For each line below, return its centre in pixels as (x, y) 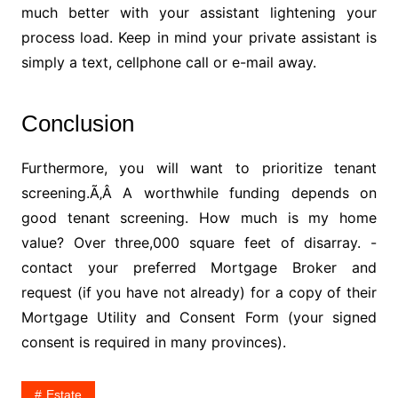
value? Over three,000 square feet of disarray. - (199, 242)
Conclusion (77, 123)
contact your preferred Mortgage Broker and (199, 267)
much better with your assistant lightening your (199, 12)
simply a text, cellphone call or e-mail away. (168, 62)
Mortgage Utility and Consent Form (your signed (199, 317)
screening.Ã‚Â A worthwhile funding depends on (199, 192)
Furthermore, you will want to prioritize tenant (199, 167)
